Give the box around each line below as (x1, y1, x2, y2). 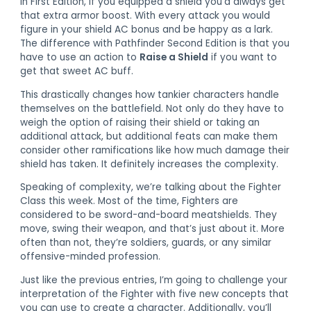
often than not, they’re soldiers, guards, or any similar (20, 236, 272, 250)
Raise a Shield (140, 50, 209, 64)
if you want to (208, 50, 278, 64)
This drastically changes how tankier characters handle (20, 87, 280, 101)
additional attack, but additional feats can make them (20, 129, 278, 143)
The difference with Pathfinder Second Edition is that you (20, 36, 290, 50)
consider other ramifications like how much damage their (20, 143, 290, 157)
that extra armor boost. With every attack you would (20, 8, 271, 22)
